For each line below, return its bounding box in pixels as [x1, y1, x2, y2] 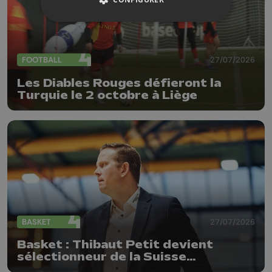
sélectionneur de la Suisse [17, 250, 186, 264]
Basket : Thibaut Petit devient [17, 238, 213, 252]
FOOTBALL [22, 55, 62, 66]
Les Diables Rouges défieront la [17, 76, 221, 90]
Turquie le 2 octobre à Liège [17, 88, 197, 102]
